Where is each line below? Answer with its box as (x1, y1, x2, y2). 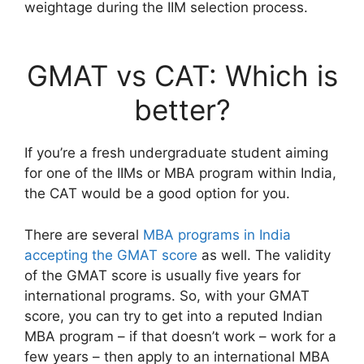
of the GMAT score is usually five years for (24, 266, 301, 284)
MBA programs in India (143, 226, 291, 243)
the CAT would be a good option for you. (24, 185, 290, 201)
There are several (24, 226, 143, 243)
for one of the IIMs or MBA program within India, (24, 165, 336, 181)
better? (133, 93, 231, 127)
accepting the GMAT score (24, 246, 197, 263)
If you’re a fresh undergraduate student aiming (24, 145, 328, 161)
